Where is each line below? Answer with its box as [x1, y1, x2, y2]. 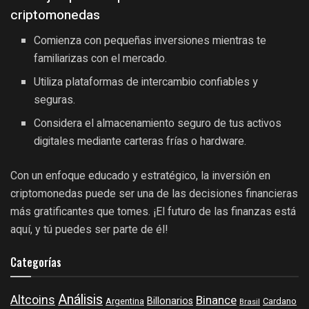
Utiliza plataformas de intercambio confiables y [34, 73, 259, 90]
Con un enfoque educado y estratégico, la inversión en [10, 168, 270, 182]
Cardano [263, 295, 297, 308]
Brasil [239, 295, 260, 308]
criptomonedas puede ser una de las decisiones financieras [10, 186, 298, 200]
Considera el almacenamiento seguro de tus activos [34, 114, 282, 132]
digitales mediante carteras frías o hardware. [34, 132, 247, 150]
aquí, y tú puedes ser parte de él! [10, 222, 168, 236]
